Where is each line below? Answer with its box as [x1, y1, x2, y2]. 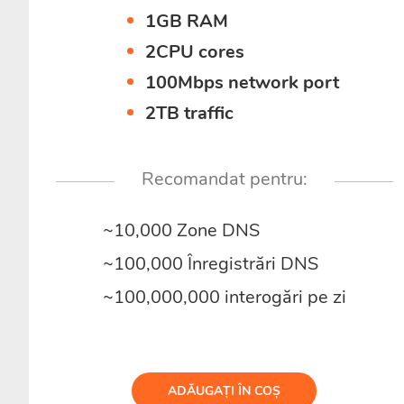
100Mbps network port [145, 70, 340, 95]
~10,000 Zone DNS [102, 218, 260, 243]
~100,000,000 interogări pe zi [102, 285, 346, 309]
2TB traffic [145, 101, 234, 125]
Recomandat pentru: [141, 167, 308, 191]
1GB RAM [145, 9, 229, 33]
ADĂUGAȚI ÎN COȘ [168, 382, 281, 399]
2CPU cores [145, 40, 245, 64]
